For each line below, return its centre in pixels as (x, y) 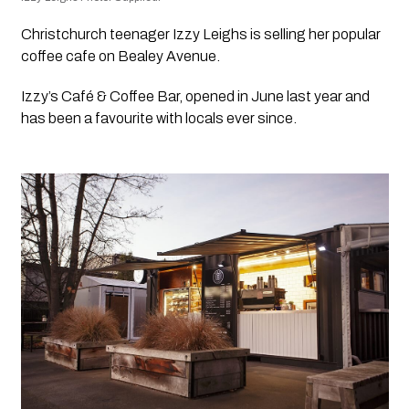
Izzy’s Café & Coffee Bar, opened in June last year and (195, 96)
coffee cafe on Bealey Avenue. (120, 56)
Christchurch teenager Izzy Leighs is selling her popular (200, 34)
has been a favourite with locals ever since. (161, 118)
